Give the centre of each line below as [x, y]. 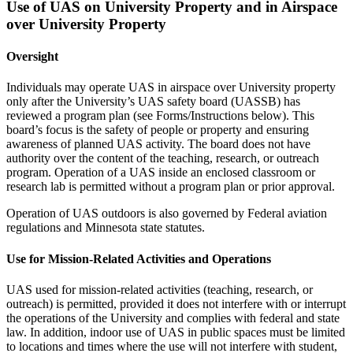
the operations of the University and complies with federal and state [173, 318]
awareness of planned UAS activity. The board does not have [158, 144]
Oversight [32, 57]
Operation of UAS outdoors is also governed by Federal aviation [167, 214]
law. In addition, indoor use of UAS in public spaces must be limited [176, 332]
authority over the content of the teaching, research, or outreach [163, 158]
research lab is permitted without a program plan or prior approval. [171, 187]
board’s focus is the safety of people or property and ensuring [158, 130]
